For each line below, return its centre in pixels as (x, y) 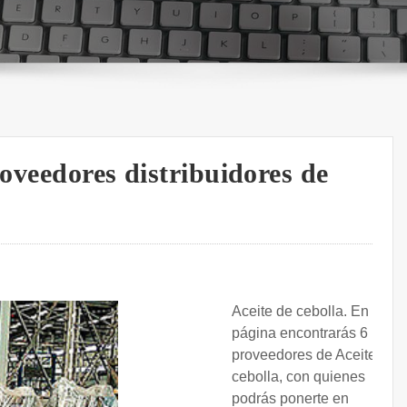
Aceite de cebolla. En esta (316, 312)
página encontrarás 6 (300, 333)
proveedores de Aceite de (314, 355)
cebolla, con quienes (298, 377)
